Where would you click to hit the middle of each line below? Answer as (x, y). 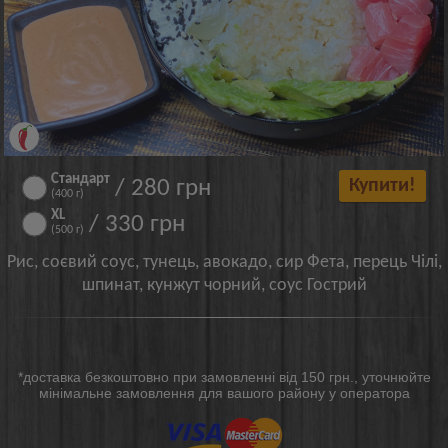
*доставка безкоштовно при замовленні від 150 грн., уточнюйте (224, 376)
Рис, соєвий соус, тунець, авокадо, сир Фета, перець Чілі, (224, 262)
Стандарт (81, 179)
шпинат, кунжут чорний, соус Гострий (224, 285)
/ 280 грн (163, 188)
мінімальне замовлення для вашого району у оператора (224, 392)
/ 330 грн (137, 224)
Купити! (382, 185)
